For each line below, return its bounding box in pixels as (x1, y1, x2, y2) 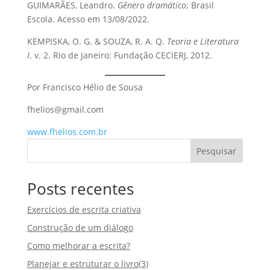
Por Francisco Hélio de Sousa (27, 81, 143, 93)
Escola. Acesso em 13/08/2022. (27, 13, 149, 25)
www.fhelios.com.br (27, 126, 107, 138)
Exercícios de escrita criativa (27, 204, 141, 216)
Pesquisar (196, 145, 237, 157)
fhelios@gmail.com (27, 104, 104, 116)
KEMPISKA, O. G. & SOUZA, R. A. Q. (27, 36, 167, 48)
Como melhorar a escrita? (27, 240, 130, 252)
